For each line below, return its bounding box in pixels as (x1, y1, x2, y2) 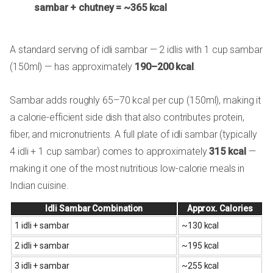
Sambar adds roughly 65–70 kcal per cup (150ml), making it (10, 94, 261, 106)
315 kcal (209, 145, 246, 157)
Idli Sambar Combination (44, 203, 143, 213)
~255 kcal (182, 260, 219, 271)
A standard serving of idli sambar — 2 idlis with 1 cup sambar (10, 43, 263, 55)
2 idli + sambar (15, 240, 69, 250)
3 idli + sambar (15, 260, 69, 271)
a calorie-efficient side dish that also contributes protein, (10, 111, 244, 123)
